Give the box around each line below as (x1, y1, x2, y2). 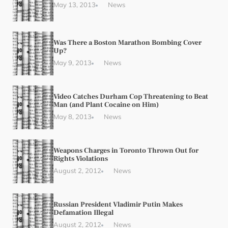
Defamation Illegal (53, 208, 113, 217)
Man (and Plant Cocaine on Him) (53, 100, 159, 109)
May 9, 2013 (53, 59, 92, 67)
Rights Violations (53, 154, 108, 163)
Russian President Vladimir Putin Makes (53, 200, 183, 209)
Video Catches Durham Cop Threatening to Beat (53, 92, 208, 101)
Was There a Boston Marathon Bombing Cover (53, 38, 202, 47)
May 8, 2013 (53, 112, 92, 121)
